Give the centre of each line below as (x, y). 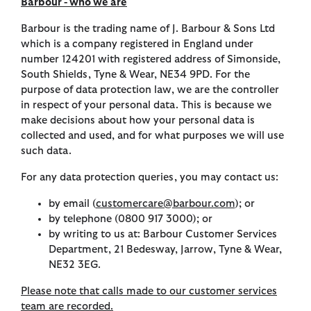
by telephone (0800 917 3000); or (131, 219)
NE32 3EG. (76, 265)
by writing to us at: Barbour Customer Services (163, 235)
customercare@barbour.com (165, 204)
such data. (46, 151)
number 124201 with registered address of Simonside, (151, 60)
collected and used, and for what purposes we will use (152, 136)
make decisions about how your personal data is (138, 121)
